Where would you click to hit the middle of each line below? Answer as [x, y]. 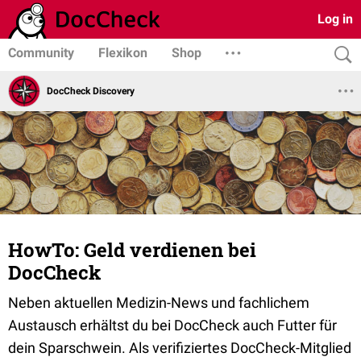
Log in [335, 19]
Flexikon [123, 53]
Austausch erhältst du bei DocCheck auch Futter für [172, 325]
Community [41, 53]
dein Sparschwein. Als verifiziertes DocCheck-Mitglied [180, 348]
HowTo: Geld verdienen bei [132, 250]
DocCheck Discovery [91, 91]
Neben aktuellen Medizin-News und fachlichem [159, 303]
